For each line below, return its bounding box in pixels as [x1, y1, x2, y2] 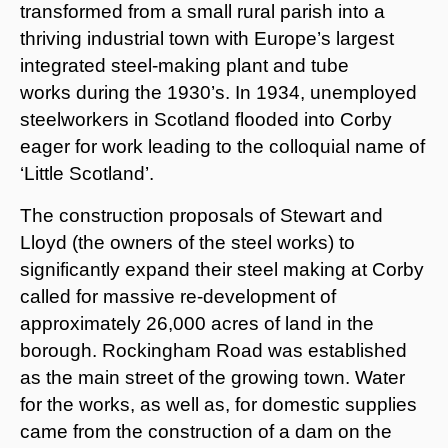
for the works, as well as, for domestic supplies [20, 393, 417, 415]
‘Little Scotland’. [20, 162, 154, 184]
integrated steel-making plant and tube [20, 54, 349, 76]
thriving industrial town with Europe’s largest [20, 27, 394, 49]
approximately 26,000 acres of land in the [20, 312, 374, 334]
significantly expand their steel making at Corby [20, 258, 424, 280]
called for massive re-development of [20, 285, 336, 307]
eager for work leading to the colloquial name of [20, 135, 425, 157]
